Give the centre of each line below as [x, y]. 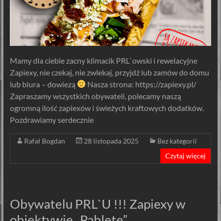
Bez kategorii [177, 141]
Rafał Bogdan [44, 141]
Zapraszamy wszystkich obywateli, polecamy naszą [95, 96]
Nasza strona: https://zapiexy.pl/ [141, 84]
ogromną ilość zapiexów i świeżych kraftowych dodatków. [107, 108]
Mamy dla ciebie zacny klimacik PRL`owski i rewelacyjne [103, 60]
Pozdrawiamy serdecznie [52, 119]
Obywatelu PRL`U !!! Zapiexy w [97, 203]
